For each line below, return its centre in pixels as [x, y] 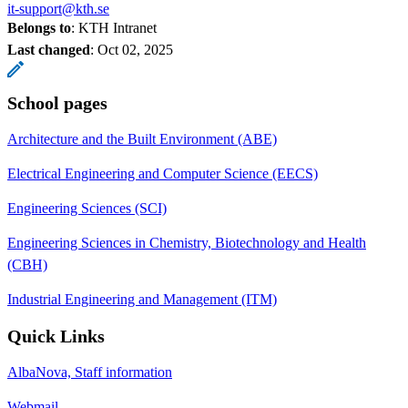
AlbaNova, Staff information [90, 372]
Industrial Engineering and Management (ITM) [142, 299]
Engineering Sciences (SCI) [87, 208]
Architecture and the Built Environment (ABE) [142, 138]
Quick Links [56, 336]
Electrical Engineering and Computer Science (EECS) [163, 173]
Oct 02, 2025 [135, 49]
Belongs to [39, 27]
